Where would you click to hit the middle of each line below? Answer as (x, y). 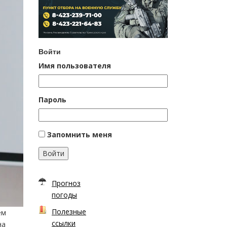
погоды (64, 195)
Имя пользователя (75, 65)
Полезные (69, 211)
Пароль (52, 99)
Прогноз (66, 183)
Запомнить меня (80, 134)
